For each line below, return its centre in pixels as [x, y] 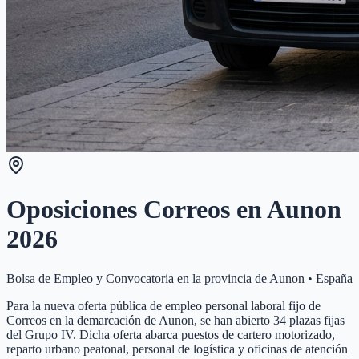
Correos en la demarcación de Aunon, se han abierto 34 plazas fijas [175, 320]
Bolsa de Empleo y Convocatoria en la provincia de [138, 278]
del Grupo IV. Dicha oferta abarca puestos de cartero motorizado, [171, 334]
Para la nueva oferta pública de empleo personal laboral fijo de [163, 305]
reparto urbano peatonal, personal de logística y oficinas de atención [177, 349]
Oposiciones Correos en [137, 210]
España [334, 278]
